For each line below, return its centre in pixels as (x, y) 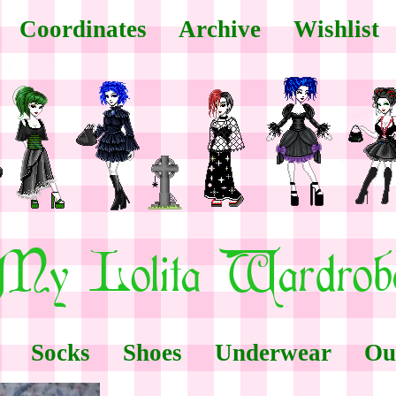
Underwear (273, 353)
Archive (219, 29)
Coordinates (83, 29)
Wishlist (336, 29)
